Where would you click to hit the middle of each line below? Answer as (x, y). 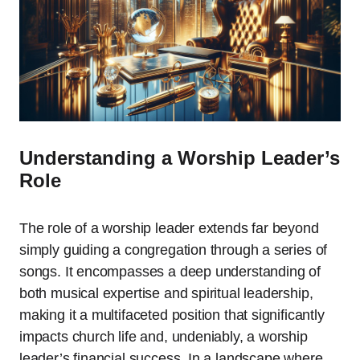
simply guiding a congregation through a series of (174, 250)
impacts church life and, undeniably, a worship (164, 337)
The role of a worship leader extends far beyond (169, 229)
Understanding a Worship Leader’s (180, 158)
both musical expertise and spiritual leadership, (166, 294)
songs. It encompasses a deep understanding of (170, 272)
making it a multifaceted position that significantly (172, 315)
